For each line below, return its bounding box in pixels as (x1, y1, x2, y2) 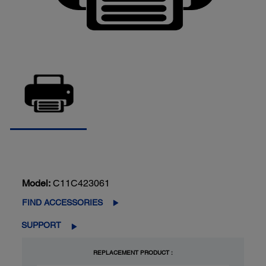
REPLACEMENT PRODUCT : (93, 249, 173, 256)
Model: (22, 178, 51, 189)
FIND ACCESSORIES (22, 198, 103, 208)
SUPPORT (21, 220, 62, 230)
